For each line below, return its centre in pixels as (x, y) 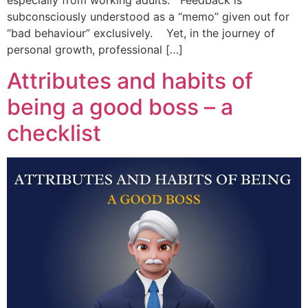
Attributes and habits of (130, 80)
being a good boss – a (120, 107)
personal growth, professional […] (95, 50)
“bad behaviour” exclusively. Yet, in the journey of (141, 33)
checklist (54, 133)
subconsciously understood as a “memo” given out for (148, 17)
